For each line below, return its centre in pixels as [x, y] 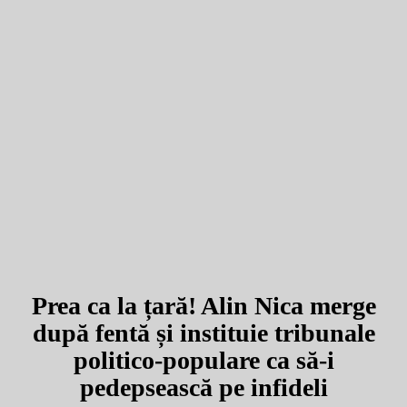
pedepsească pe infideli [203, 387]
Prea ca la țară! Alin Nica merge [203, 305]
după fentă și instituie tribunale [203, 333]
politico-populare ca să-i [203, 360]
